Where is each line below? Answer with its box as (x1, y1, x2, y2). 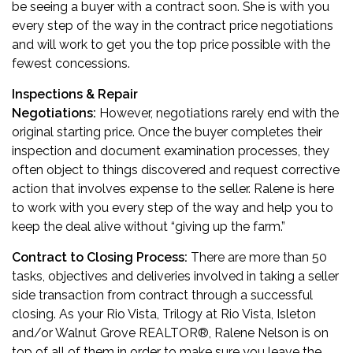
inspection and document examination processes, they (12, 143, 329, 158)
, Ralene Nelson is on (209, 325, 329, 340)
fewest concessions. (12, 56, 130, 71)
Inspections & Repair (12, 87, 138, 102)
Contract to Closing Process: (12, 250, 188, 265)
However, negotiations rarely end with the (99, 106, 339, 121)
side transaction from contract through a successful (12, 288, 313, 303)
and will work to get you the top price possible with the (12, 37, 330, 52)
